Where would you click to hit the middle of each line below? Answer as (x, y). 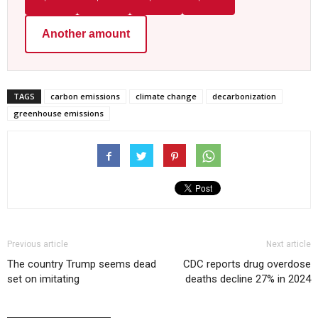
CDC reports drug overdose (247, 264)
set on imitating (43, 279)
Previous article (38, 244)
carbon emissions (85, 96)
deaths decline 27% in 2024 (248, 279)
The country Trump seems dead (82, 264)
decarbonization (244, 96)
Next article (289, 244)
